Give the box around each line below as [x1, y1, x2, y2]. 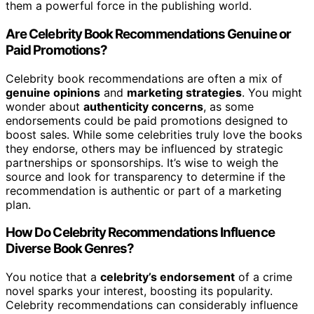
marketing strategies [127, 85, 242, 100]
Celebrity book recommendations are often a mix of [6, 71, 282, 86]
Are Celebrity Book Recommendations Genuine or [6, 25, 291, 42]
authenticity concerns [83, 99, 203, 114]
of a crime [235, 270, 292, 285]
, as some [203, 99, 254, 114]
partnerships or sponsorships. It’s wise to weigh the [6, 155, 278, 170]
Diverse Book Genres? [6, 240, 135, 257]
